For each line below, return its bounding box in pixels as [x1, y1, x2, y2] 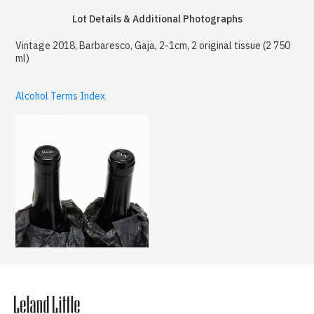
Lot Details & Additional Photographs [71, 12, 243, 25]
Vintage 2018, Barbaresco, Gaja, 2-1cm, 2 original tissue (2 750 [15, 39, 291, 52]
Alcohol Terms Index [15, 89, 106, 102]
